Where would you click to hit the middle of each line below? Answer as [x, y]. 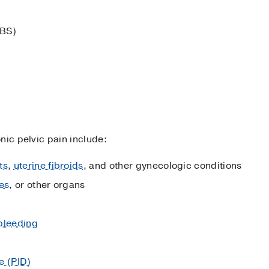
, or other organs [47, 185]
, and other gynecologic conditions [162, 165]
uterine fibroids [48, 165]
